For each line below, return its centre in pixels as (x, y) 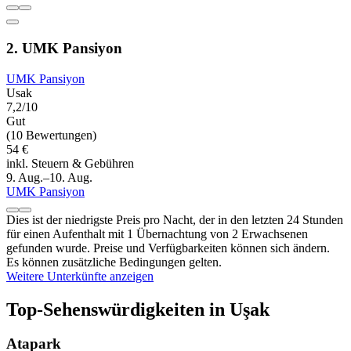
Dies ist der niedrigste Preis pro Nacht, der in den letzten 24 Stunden (175, 219)
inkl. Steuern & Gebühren (70, 163)
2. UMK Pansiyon (64, 48)
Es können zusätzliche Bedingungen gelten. (114, 262)
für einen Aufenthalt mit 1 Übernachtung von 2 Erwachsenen (157, 233)
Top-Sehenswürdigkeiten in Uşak (138, 309)
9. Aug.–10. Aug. (49, 177)
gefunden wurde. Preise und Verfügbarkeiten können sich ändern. (168, 248)
